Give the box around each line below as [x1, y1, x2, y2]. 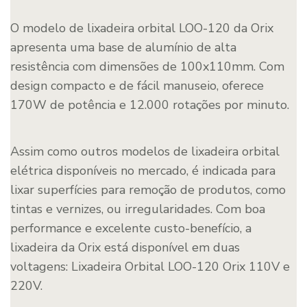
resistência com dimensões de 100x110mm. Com [10, 58, 284, 75]
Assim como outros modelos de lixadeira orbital [10, 143, 280, 160]
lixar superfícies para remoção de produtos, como [10, 181, 286, 198]
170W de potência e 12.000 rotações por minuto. [10, 96, 289, 113]
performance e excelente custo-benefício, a [10, 219, 251, 236]
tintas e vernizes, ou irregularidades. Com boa [10, 200, 265, 217]
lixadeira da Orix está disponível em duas [10, 238, 240, 256]
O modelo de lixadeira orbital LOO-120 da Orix [10, 19, 273, 36]
